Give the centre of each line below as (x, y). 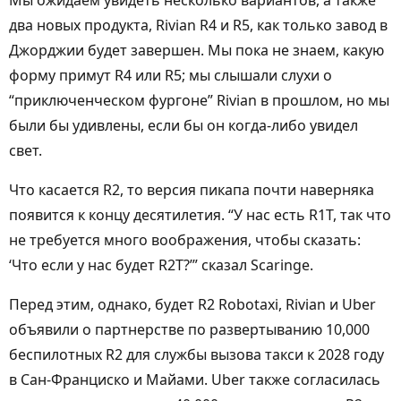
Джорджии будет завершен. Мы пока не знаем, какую (196, 50)
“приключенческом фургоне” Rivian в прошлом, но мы (199, 100)
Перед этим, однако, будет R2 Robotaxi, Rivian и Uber (192, 304)
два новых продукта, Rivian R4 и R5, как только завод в (198, 25)
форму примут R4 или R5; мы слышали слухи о (171, 75)
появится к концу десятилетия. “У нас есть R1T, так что (200, 215)
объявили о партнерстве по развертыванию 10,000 (189, 329)
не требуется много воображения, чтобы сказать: (185, 240)
